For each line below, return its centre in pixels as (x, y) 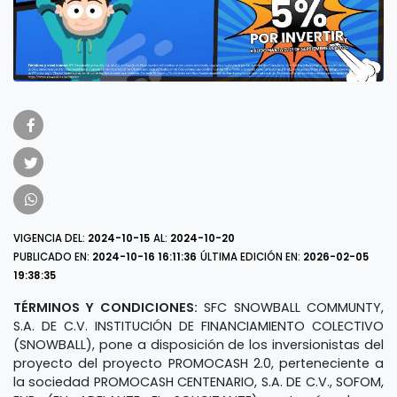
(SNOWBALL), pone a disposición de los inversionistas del (198, 344)
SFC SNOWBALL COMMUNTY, (294, 307)
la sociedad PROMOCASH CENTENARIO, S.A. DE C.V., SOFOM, (198, 381)
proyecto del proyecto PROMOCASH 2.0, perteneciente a (198, 363)
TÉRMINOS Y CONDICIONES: (105, 307)
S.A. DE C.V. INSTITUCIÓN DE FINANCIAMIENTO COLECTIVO (198, 326)
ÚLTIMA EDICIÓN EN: (252, 257)
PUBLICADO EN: (53, 257)
